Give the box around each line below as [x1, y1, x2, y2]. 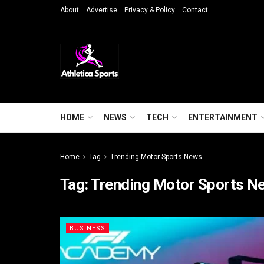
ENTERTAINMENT [188, 113, 258, 122]
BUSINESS [70, 225, 105, 232]
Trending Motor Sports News [110, 153, 202, 161]
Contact [182, 6, 208, 14]
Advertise [86, 6, 117, 14]
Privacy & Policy [124, 6, 175, 14]
